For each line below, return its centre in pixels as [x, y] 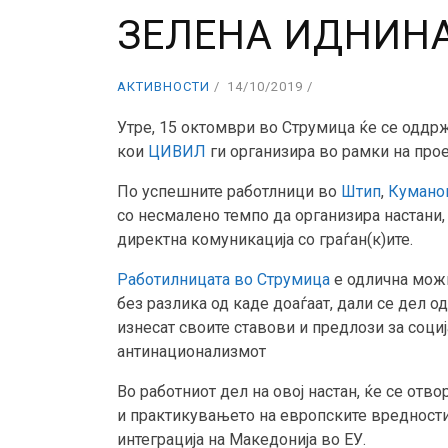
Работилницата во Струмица [223, 280]
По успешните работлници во [229, 192]
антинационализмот [191, 352]
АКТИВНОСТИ [163, 87]
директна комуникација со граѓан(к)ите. [265, 240]
